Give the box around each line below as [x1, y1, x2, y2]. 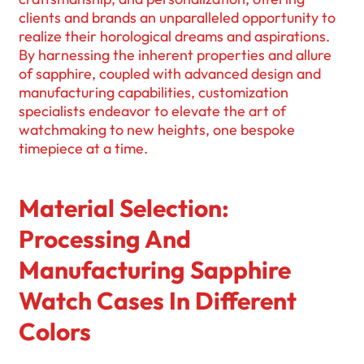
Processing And [19, 223, 191, 254]
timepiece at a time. [19, 139, 148, 158]
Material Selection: [19, 192, 229, 223]
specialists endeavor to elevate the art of [19, 102, 286, 121]
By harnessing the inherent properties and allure [19, 45, 331, 65]
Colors [19, 315, 91, 347]
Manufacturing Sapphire [19, 253, 291, 285]
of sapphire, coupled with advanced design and [19, 64, 321, 84]
